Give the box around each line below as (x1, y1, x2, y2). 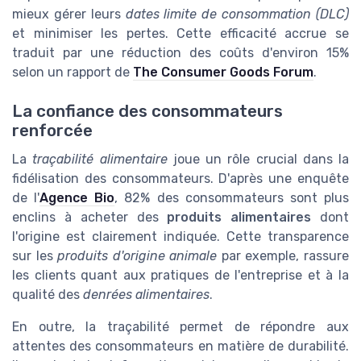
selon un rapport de (12, 64, 133, 81)
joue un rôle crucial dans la (167, 151, 349, 168)
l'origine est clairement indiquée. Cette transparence (12, 229, 349, 245)
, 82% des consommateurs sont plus (114, 190, 350, 206)
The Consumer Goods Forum (133, 64, 313, 81)
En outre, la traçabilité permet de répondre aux (12, 319, 349, 335)
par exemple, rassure (217, 248, 350, 264)
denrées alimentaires (83, 287, 210, 303)
